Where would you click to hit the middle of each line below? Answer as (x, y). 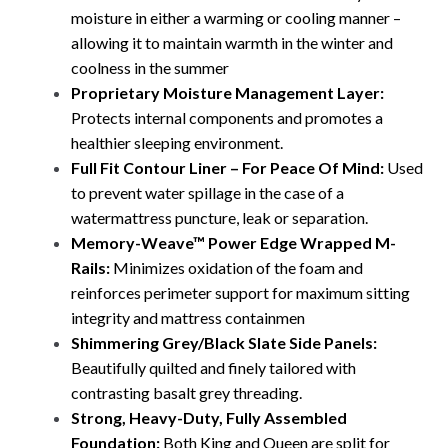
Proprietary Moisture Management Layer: (227, 93)
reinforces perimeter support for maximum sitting (240, 293)
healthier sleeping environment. (176, 143)
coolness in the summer (149, 68)
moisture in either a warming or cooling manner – (235, 18)
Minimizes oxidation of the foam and (236, 268)
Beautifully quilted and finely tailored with (213, 368)
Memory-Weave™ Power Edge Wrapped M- (233, 243)
